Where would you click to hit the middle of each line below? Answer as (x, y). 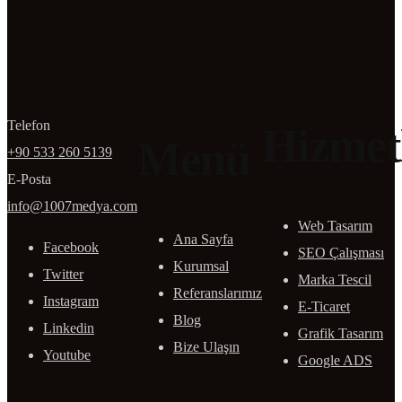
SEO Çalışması (341, 253)
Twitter (63, 275)
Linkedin (69, 328)
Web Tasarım (335, 226)
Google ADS (335, 361)
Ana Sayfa (203, 240)
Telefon (29, 126)
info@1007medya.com (72, 206)
